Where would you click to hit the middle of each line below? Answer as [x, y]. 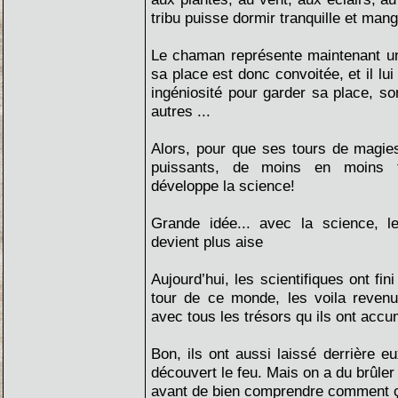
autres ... [181, 111]
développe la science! [223, 186]
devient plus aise [207, 242]
